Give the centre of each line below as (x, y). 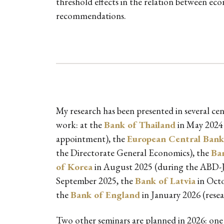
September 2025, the (95, 181)
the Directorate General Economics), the (133, 153)
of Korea (74, 167)
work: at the (80, 125)
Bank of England (105, 195)
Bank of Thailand (140, 125)
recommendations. (91, 16)
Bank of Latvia (165, 181)
